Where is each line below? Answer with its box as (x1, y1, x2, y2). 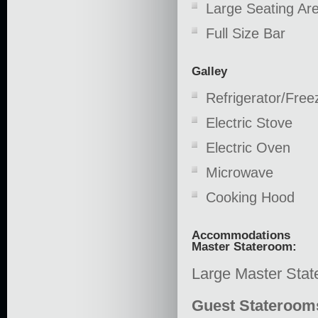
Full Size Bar (206, 25, 285, 41)
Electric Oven (206, 139, 290, 155)
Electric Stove (206, 114, 292, 131)
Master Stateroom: (192, 239, 297, 253)
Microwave (206, 164, 273, 180)
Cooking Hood (206, 189, 295, 205)
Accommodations (192, 228, 290, 242)
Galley (192, 64, 227, 78)
